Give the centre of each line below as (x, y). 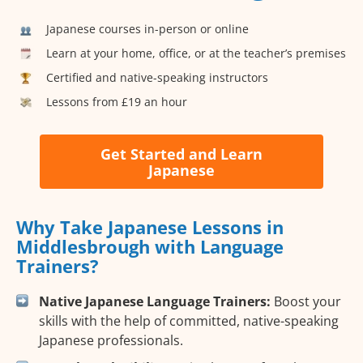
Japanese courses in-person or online (147, 28)
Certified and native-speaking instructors (157, 77)
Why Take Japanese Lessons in (150, 227)
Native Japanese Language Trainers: (155, 302)
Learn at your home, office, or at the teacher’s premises (196, 53)
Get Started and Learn (181, 154)
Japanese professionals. (111, 341)
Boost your (306, 302)
